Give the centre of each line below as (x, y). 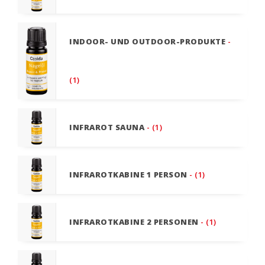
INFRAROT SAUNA (107, 127)
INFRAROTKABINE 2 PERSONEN (134, 222)
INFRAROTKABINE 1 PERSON (128, 175)
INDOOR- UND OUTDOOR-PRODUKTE (147, 42)
